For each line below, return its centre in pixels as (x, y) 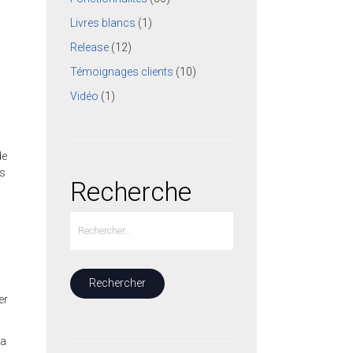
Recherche (131, 191)
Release (90, 47)
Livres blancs (103, 22)
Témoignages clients (122, 71)
